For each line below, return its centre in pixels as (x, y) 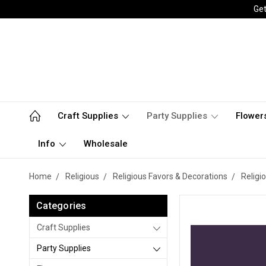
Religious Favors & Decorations (170, 176)
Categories (61, 206)
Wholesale (106, 144)
